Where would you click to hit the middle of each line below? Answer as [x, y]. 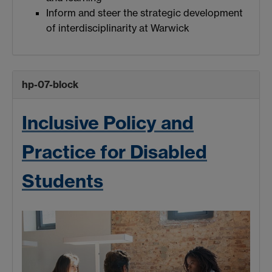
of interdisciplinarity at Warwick [118, 28]
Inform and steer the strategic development [144, 12]
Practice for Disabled [114, 152]
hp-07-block [50, 85]
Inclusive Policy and [108, 123]
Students [63, 181]
